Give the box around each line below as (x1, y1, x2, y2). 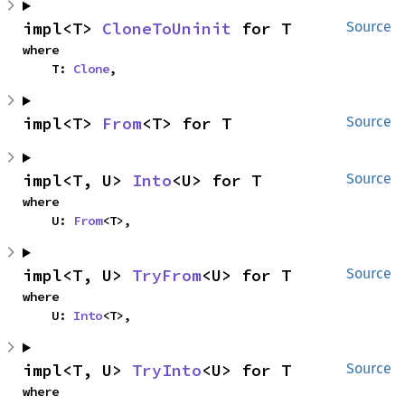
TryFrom (132, 265, 202, 286)
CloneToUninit (102, 18, 231, 39)
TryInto (132, 360, 202, 381)
